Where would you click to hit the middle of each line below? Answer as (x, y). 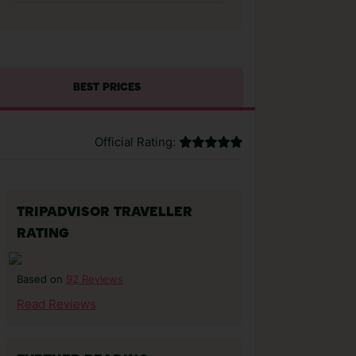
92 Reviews (95, 279)
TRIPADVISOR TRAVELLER (104, 213)
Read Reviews (56, 304)
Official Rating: (135, 142)
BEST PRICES (106, 88)
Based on (41, 279)
